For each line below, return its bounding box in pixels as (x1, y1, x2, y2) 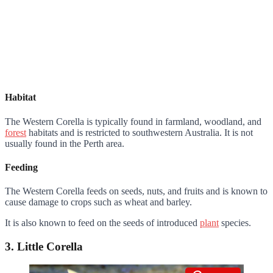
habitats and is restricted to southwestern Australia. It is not (26, 127, 253, 138)
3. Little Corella (5, 239, 83, 253)
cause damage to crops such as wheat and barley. (5, 197, 192, 208)
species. (219, 218, 251, 229)
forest (5, 127, 26, 138)
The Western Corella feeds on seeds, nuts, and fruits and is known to (5, 186, 268, 197)
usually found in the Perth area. (5, 138, 124, 149)
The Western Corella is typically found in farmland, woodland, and (5, 116, 261, 127)
